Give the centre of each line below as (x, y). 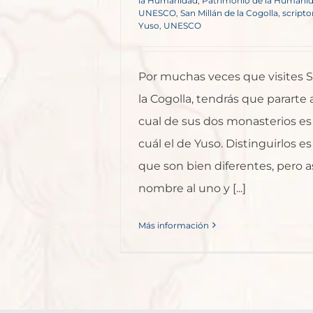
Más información (174, 225)
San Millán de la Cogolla (229, 13)
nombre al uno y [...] (192, 188)
